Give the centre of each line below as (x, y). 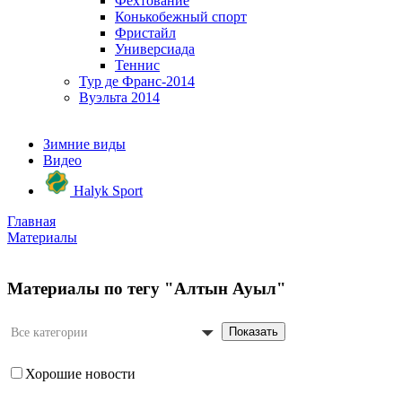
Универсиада (155, 49)
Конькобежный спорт (181, 17)
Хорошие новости (80, 374)
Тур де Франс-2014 (137, 81)
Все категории (49, 333)
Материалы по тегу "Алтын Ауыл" (147, 288)
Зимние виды (84, 144)
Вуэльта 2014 (119, 97)
